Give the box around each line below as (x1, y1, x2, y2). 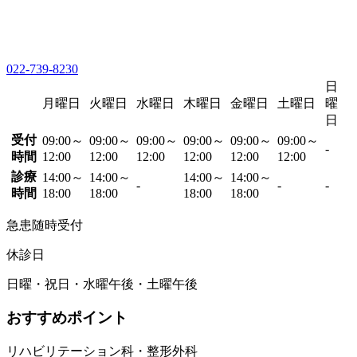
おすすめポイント (6, 309, 127, 327)
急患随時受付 (6, 218, 83, 232)
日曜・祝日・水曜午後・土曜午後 (6, 277, 198, 291)
